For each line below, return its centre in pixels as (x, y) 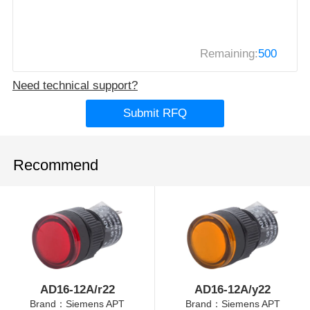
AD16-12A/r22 (77, 290)
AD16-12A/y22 (232, 290)
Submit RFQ (155, 113)
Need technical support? (75, 85)
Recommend (56, 165)
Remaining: (229, 53)
